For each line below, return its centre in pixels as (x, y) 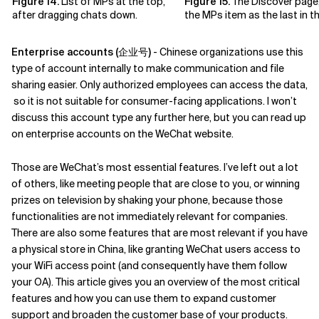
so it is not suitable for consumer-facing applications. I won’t (154, 101)
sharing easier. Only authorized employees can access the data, (159, 85)
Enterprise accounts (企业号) (81, 52)
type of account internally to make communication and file (148, 68)
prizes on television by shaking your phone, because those (147, 200)
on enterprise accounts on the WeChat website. (122, 134)
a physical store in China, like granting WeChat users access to (156, 249)
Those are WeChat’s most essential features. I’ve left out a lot (155, 167)
